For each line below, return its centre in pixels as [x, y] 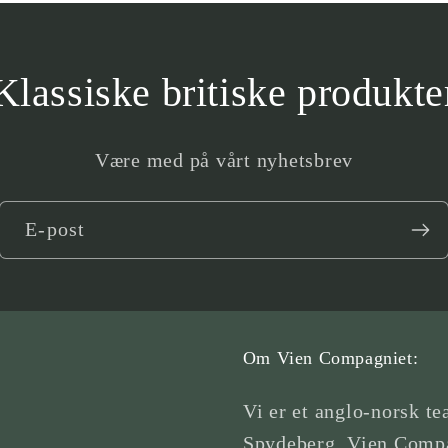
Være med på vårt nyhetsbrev [224, 159]
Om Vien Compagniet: [330, 358]
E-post [55, 229]
